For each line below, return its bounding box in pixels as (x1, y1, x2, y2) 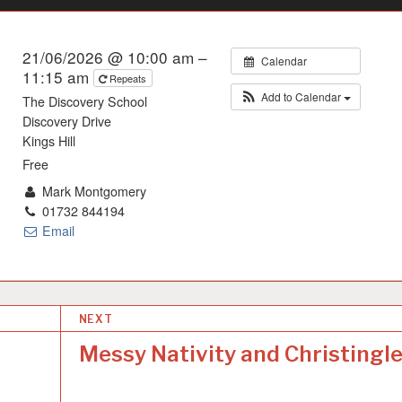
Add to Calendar (260, 89, 344, 105)
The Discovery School (22, 92, 147, 110)
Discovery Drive (22, 111, 111, 130)
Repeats (109, 71, 149, 86)
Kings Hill (22, 131, 75, 150)
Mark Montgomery (38, 181, 146, 200)
